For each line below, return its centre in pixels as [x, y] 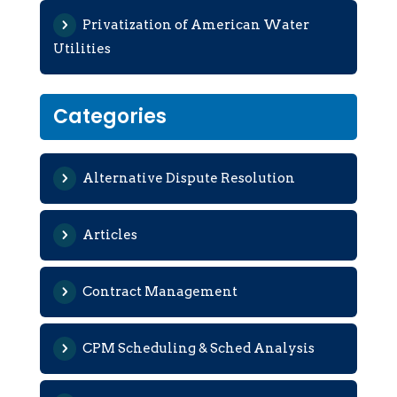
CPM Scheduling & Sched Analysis [198, 348]
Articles [109, 234]
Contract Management [160, 291]
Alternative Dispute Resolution [188, 178]
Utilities [82, 48]
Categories [109, 116]
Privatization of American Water [195, 24]
